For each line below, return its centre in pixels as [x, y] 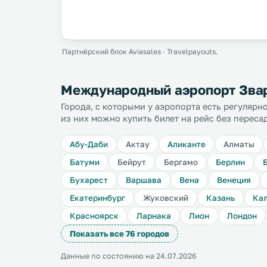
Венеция [234, 180]
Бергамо [181, 162]
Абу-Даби [89, 144]
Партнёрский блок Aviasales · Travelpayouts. [140, 52]
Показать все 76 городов [119, 234]
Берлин [230, 162]
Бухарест [89, 180]
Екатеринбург [97, 198]
